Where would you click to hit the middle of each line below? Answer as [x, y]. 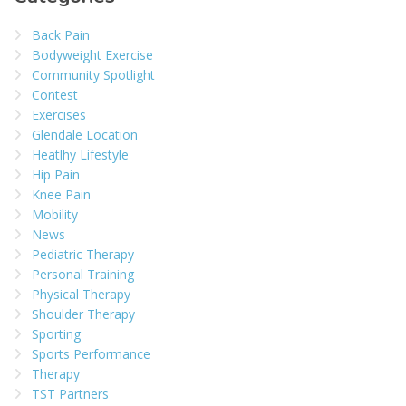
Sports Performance [91, 354]
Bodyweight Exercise [92, 55]
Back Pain [61, 35]
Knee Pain [61, 195]
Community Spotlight [93, 75]
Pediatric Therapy [83, 255]
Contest [55, 95]
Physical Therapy [81, 295]
